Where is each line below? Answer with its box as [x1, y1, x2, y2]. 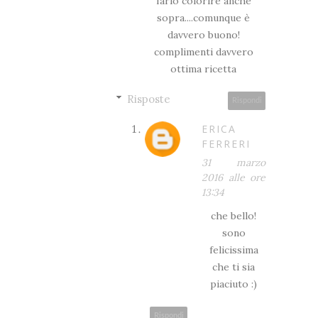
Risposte [127, 92, 170, 106]
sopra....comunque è [157, 11, 250, 24]
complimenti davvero [153, 45, 253, 58]
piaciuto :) [210, 277, 257, 290]
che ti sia [212, 260, 255, 273]
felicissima [209, 243, 258, 256]
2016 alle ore [202, 170, 265, 184]
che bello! [211, 209, 256, 222]
